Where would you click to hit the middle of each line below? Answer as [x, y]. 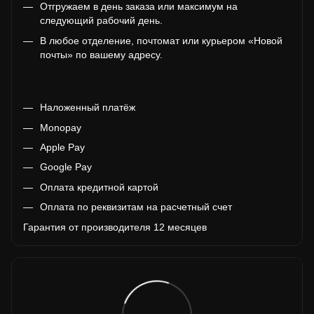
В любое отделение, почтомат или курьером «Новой [161, 40]
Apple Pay [62, 147]
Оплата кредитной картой [99, 187]
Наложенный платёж [88, 108]
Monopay [61, 127]
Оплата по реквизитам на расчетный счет [136, 207]
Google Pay [66, 167]
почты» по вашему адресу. [101, 54]
